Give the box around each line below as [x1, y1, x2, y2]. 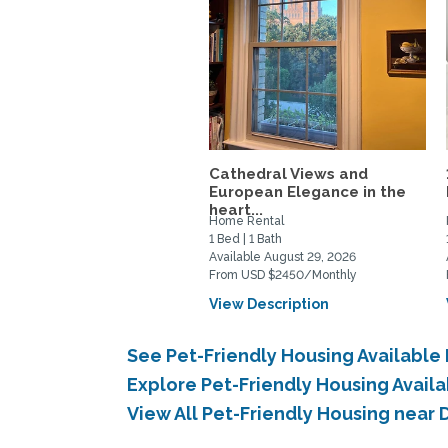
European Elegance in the [209, 183, 407, 201]
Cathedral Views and [209, 165, 369, 183]
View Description [209, 296, 330, 312]
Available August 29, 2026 [209, 250, 357, 264]
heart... [209, 201, 264, 219]
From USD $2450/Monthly [209, 268, 358, 282]
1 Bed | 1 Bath [209, 232, 283, 246]
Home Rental [209, 214, 285, 228]
